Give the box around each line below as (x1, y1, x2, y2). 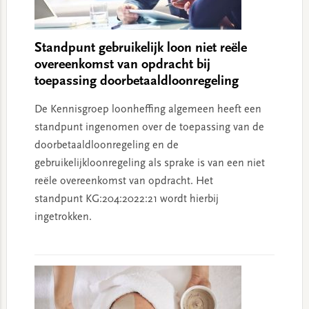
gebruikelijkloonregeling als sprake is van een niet (34, 157, 265, 169)
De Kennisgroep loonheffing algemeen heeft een (34, 103, 261, 115)
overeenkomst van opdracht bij (34, 57, 210, 72)
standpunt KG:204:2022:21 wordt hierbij (34, 193, 219, 205)
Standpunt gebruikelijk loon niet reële (34, 41, 247, 55)
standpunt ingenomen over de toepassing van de (34, 121, 264, 133)
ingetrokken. (34, 211, 92, 223)
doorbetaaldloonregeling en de (34, 139, 179, 151)
